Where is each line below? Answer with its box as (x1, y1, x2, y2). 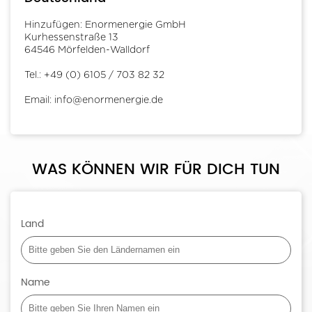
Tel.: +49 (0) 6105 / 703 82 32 (24, 70, 164, 80)
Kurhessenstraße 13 (24, 32, 118, 42)
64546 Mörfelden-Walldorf (24, 45, 150, 55)
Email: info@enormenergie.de (24, 95, 163, 105)
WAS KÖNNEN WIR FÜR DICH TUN (32, 156, 280, 182)
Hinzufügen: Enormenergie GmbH (24, 19, 186, 30)
